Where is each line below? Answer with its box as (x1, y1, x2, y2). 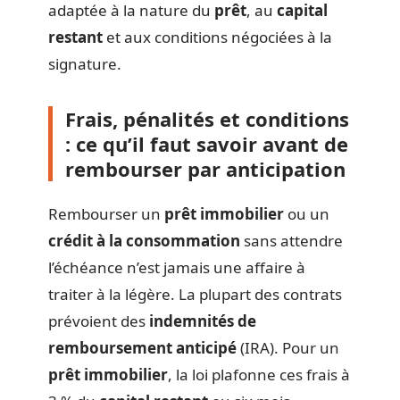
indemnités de (149, 311, 256, 331)
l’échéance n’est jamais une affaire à (48, 257, 305, 278)
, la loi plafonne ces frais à (168, 364, 350, 385)
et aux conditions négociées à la (103, 26, 332, 47)
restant (48, 26, 103, 47)
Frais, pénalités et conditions (65, 104, 349, 132)
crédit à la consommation (48, 230, 240, 251)
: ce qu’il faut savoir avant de (65, 129, 348, 157)
